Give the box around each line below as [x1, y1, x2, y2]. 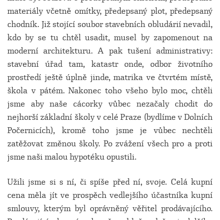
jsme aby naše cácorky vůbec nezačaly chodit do [7, 99, 213, 109]
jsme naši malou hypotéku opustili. [7, 152, 137, 162]
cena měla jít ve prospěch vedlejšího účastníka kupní [7, 190, 213, 200]
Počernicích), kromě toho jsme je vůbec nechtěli [7, 125, 213, 136]
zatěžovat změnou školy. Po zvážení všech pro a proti [7, 138, 213, 149]
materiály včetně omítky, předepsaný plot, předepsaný [7, 6, 213, 16]
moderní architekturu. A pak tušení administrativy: [7, 46, 213, 56]
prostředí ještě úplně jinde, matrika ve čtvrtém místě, [7, 72, 213, 82]
